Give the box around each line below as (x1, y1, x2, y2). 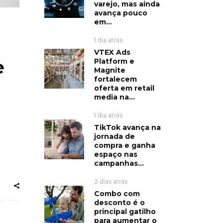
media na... (94, 92, 135, 102)
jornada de (94, 131, 135, 141)
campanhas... (94, 158, 144, 168)
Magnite (94, 65, 125, 75)
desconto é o (94, 198, 145, 207)
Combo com (94, 189, 140, 198)
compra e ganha (94, 140, 155, 150)
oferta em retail (94, 83, 154, 93)
